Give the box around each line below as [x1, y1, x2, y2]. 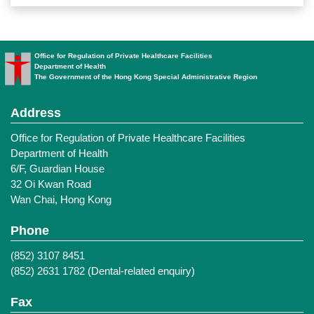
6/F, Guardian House [11, 163, 104, 175]
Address [11, 106, 61, 120]
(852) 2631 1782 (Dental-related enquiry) [11, 265, 195, 277]
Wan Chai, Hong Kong [11, 193, 111, 205]
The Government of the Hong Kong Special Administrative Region [34, 73, 258, 81]
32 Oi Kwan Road [11, 178, 91, 190]
